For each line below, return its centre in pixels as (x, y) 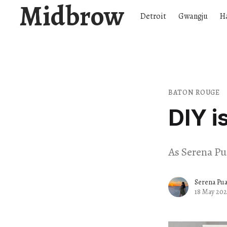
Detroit (153, 16)
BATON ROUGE (194, 92)
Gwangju (193, 16)
